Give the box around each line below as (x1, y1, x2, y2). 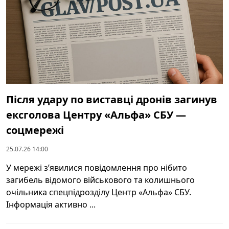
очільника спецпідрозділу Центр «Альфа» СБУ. (6, 186, 191, 198)
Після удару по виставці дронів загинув (6, 92, 217, 106)
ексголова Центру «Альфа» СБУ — (6, 107, 186, 122)
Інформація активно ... (6, 198, 96, 210)
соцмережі (6, 123, 64, 137)
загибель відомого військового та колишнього (6, 174, 195, 186)
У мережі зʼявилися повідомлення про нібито (6, 162, 187, 173)
